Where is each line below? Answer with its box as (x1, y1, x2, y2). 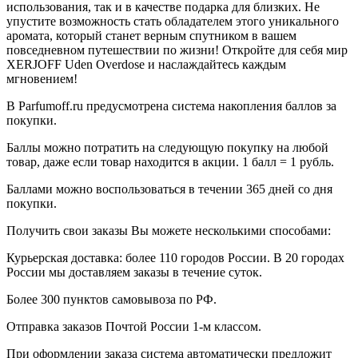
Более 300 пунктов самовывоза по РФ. (6, 292, 217, 307)
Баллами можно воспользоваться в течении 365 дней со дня (6, 182, 332, 197)
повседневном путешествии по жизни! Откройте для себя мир (6, 43, 348, 58)
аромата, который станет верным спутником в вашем (6, 29, 296, 43)
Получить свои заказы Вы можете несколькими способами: (6, 224, 331, 238)
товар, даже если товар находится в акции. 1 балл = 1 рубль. (6, 155, 334, 169)
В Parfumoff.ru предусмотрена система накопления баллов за (6, 99, 336, 113)
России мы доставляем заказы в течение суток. (6, 265, 262, 280)
